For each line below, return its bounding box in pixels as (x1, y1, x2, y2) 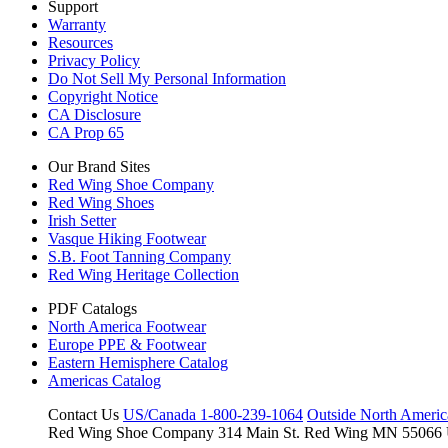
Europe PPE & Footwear (48, 335, 206, 353)
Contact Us (48, 405, 119, 423)
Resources (48, 33, 113, 51)
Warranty (48, 15, 106, 33)
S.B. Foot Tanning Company (48, 247, 231, 265)
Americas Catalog (48, 371, 161, 389)
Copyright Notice (48, 87, 158, 105)
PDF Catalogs (48, 299, 137, 317)
